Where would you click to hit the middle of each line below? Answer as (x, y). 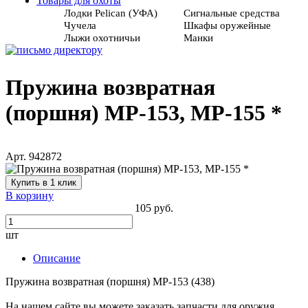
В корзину (30, 196)
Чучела (80, 25)
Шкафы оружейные (227, 25)
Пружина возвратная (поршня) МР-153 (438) (113, 282)
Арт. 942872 (34, 157)
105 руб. (154, 208)
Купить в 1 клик (44, 183)
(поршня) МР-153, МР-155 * (144, 112)
